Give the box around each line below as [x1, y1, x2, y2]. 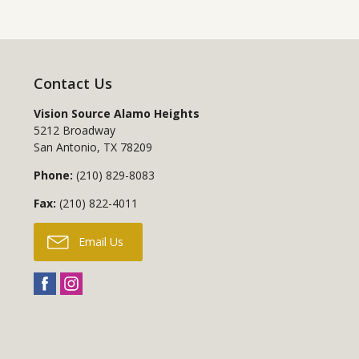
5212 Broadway [33, 123, 115, 139]
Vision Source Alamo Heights [33, 106, 200, 122]
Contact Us [33, 74, 112, 94]
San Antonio [33, 139, 97, 155]
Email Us [75, 234, 123, 250]
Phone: [33, 167, 73, 184]
